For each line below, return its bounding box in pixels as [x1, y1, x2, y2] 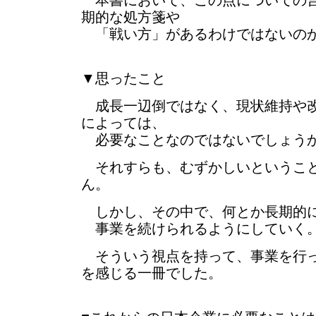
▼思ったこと [81, 71, 166, 86]
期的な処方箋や [81, 9, 180, 25]
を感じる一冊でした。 [81, 265, 222, 281]
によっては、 [81, 115, 166, 130]
